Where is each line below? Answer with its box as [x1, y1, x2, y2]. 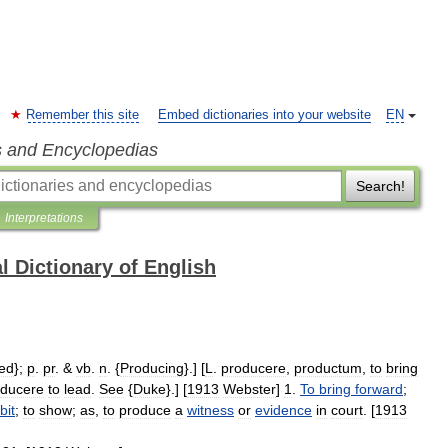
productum [294, 360, 362, 376]
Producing [120, 360, 184, 376]
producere [221, 360, 286, 376]
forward [355, 381, 403, 397]
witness [187, 402, 234, 418]
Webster [223, 381, 276, 397]
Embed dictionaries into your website [158, 108, 371, 122]
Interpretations [5, 211, 83, 225]
